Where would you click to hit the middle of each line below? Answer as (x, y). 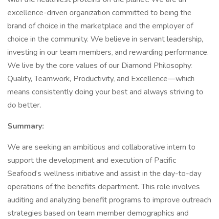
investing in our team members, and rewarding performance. (108, 52)
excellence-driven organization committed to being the (99, 13)
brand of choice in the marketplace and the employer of (100, 26)
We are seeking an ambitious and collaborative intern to (101, 147)
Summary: (26, 126)
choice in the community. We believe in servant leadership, (105, 39)
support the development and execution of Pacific (92, 160)
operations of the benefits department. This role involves (104, 187)
